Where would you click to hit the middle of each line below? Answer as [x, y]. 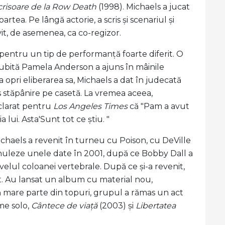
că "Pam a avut [158, 106]
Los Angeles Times [90, 106]
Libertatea [156, 206]
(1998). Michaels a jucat [143, 7]
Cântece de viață [64, 206]
